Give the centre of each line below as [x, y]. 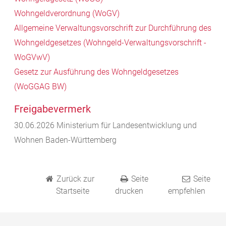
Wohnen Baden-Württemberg [65, 140]
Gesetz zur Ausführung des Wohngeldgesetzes [96, 72]
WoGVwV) [32, 58]
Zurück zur [75, 179]
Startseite [72, 191]
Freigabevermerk [52, 109]
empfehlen [187, 191]
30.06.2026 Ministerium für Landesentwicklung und [105, 126]
